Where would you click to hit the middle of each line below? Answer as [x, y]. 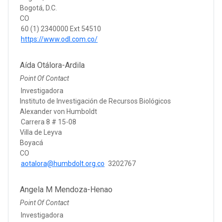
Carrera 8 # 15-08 [49, 122]
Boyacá [31, 142]
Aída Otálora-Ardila [52, 65]
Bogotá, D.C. [38, 8]
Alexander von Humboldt [58, 111]
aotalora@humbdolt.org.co [63, 163]
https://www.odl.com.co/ [59, 39]
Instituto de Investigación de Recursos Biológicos [95, 101]
